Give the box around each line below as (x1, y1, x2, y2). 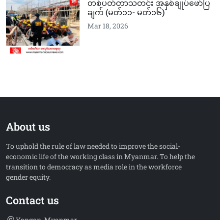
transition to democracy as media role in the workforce (6, 162, 182, 171)
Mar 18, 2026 (87, 21, 128, 30)
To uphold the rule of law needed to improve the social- (6, 141, 180, 151)
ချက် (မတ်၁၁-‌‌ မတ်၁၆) (87, 7, 165, 17)
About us (6, 119, 50, 134)
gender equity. (6, 172, 51, 182)
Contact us (6, 193, 59, 207)
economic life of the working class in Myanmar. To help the (6, 152, 195, 161)
